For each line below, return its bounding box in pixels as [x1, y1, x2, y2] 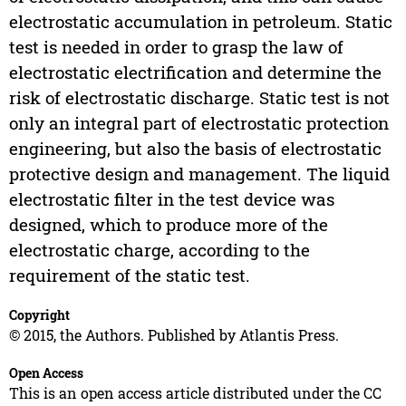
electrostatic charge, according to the [8, 238, 310, 262]
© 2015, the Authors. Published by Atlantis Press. [8, 325, 339, 345]
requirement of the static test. [8, 264, 250, 287]
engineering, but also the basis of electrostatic [8, 137, 382, 160]
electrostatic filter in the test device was [8, 188, 334, 211]
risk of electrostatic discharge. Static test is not [8, 86, 390, 110]
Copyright [8, 306, 70, 324]
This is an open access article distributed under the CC [8, 383, 382, 403]
